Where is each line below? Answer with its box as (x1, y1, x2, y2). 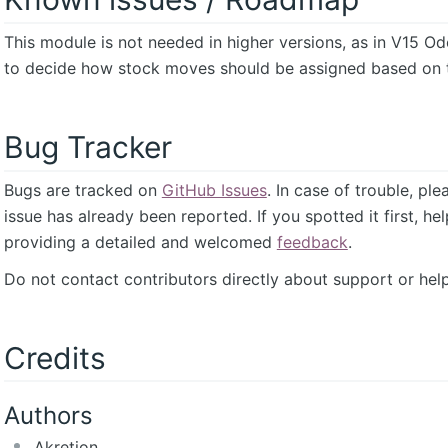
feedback (276, 231, 348, 252)
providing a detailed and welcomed (3, 231, 277, 252)
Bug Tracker (3, 128, 172, 165)
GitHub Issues (161, 179, 267, 200)
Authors (3, 401, 93, 431)
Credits (3, 339, 106, 376)
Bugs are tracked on (3, 179, 162, 200)
